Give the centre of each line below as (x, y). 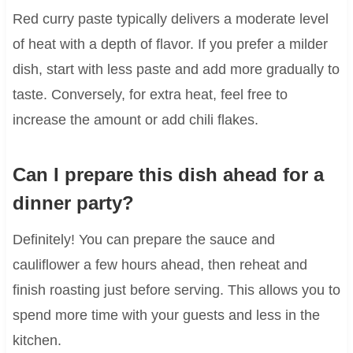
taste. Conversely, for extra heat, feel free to (150, 94)
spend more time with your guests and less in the (166, 315)
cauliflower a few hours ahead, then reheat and (160, 264)
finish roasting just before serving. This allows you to (176, 290)
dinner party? (73, 203)
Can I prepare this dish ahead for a (168, 174)
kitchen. (37, 340)
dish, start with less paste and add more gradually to (176, 69)
